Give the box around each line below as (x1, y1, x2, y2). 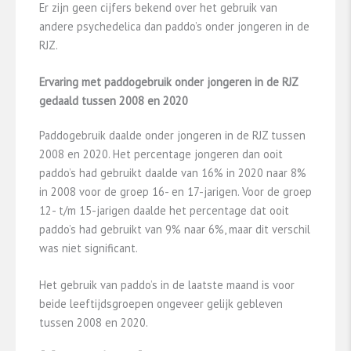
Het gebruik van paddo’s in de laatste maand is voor (39, 277, 295, 293)
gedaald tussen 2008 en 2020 (39, 93, 188, 109)
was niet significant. (39, 241, 138, 256)
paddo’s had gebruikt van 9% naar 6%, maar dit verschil (39, 222, 310, 237)
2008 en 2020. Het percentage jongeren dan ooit (39, 147, 283, 162)
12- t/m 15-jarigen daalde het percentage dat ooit (39, 203, 289, 219)
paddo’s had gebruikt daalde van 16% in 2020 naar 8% (39, 165, 306, 181)
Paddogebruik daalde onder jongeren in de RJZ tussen (39, 128, 306, 143)
